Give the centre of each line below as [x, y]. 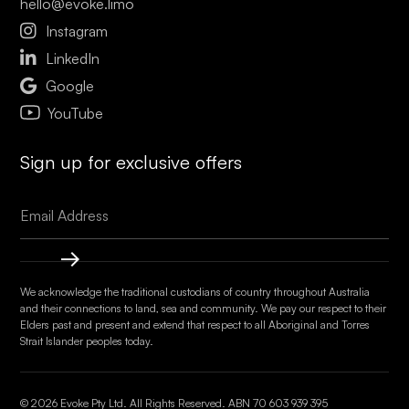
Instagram [77, 31]
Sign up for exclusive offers [131, 162]
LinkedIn [73, 58]
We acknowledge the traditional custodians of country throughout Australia [195, 291]
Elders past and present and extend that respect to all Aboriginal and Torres [195, 324]
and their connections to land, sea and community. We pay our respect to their [204, 308]
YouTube [76, 113]
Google [70, 85]
